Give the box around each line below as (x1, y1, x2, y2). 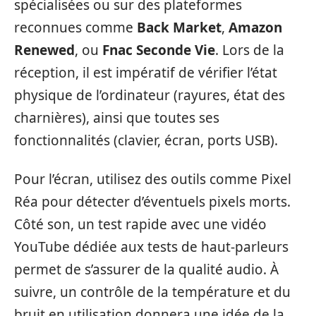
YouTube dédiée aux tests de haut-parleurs (14, 237, 288, 256)
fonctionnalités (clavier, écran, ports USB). (14, 131, 278, 150)
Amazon (229, 18, 282, 37)
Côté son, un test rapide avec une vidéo (14, 214, 267, 233)
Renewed (14, 41, 75, 60)
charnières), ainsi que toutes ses (14, 109, 219, 128)
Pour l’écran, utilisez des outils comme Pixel (14, 169, 291, 188)
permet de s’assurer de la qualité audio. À (14, 260, 279, 279)
